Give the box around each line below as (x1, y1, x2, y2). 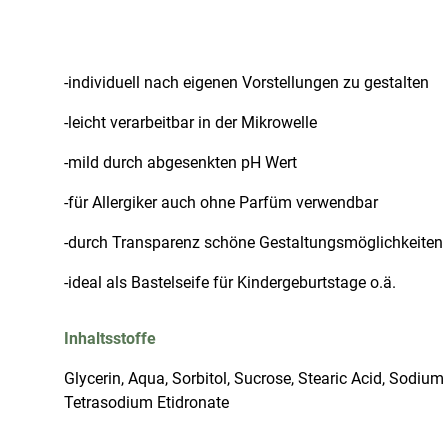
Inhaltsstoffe (64, 329, 156, 348)
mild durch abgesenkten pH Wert (68, 153, 297, 172)
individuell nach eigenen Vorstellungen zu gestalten (68, 73, 429, 92)
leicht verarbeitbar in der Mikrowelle (68, 113, 317, 132)
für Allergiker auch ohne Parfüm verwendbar (68, 193, 378, 212)
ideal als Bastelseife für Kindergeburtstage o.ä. (68, 273, 396, 292)
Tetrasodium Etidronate (64, 393, 229, 412)
